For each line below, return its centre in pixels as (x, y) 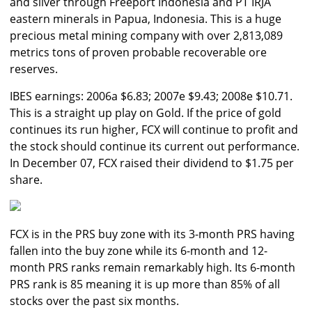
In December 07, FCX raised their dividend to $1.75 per (152, 163)
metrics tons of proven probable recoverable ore (138, 53)
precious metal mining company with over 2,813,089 (146, 36)
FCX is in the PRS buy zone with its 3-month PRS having (152, 234)
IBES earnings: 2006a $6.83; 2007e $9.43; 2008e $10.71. (151, 96)
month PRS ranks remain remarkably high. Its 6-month (153, 268)
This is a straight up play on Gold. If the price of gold (146, 113)
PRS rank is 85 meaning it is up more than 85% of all (145, 284)
